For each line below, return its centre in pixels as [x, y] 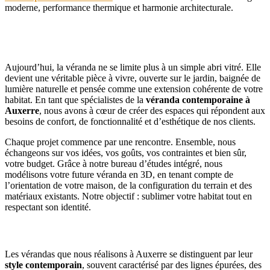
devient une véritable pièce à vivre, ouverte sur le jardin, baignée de [133, 78]
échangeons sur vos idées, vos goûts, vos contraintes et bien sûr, [126, 153]
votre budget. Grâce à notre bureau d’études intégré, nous [114, 164]
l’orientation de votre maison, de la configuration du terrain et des [128, 186]
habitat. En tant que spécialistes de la [75, 100]
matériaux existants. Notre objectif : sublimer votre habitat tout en [128, 196]
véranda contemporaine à [198, 100]
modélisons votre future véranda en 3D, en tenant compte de [119, 175]
